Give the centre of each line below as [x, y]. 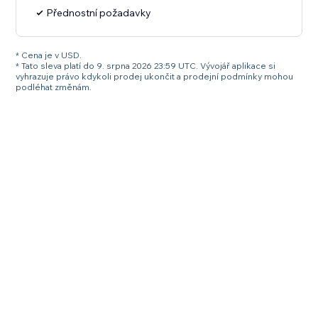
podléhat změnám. [54, 87]
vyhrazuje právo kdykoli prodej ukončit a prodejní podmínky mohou [155, 77]
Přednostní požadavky [99, 13]
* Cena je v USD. [49, 55]
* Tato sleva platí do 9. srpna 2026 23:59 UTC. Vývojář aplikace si [146, 66]
